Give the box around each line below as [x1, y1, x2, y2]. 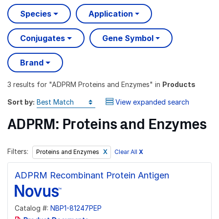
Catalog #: [15, 203, 50, 212]
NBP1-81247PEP [50, 203, 102, 212]
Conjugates [20, 33, 65, 44]
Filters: [7, 147, 28, 156]
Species [20, 9, 51, 19]
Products [162, 80, 196, 88]
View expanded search [115, 97, 189, 106]
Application [88, 9, 133, 19]
